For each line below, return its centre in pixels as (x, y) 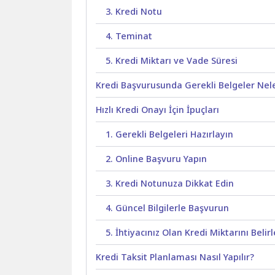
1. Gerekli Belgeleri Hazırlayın (170, 134)
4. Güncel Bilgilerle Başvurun (168, 208)
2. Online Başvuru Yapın (157, 159)
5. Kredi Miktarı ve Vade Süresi (172, 61)
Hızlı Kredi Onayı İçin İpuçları (158, 110)
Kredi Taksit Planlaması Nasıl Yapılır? (175, 257)
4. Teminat (129, 36)
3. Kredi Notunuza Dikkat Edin (170, 184)
